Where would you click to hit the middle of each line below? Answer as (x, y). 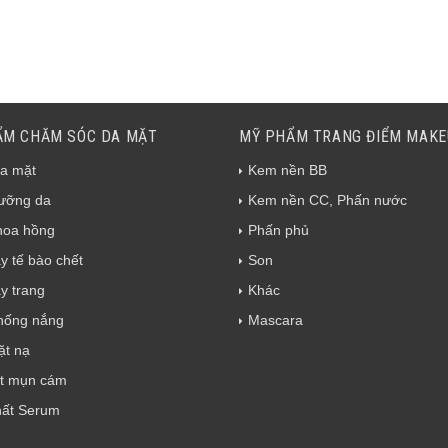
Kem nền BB (287, 170)
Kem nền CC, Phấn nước (327, 200)
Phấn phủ (278, 230)
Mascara (275, 320)
